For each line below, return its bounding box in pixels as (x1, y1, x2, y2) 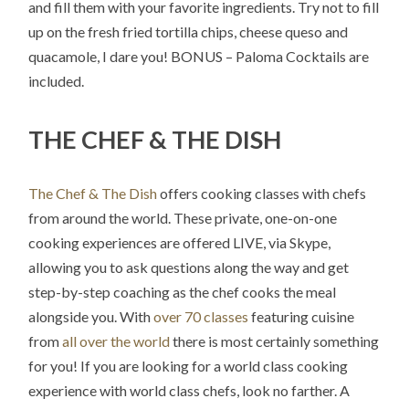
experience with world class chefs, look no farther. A (28, 381, 351, 399)
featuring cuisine (248, 307, 355, 325)
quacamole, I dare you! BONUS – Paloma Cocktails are (28, 47, 370, 66)
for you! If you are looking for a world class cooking (28, 356, 349, 374)
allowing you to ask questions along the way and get (28, 257, 350, 276)
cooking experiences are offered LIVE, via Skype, (28, 233, 331, 251)
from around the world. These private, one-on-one (28, 208, 338, 226)
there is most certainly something (170, 331, 380, 350)
